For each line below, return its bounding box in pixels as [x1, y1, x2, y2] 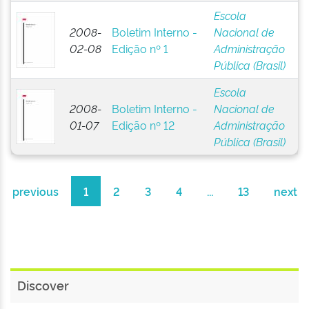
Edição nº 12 [111, 117, 175, 132]
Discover [17, 277, 69, 293]
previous [12, 183, 59, 199]
